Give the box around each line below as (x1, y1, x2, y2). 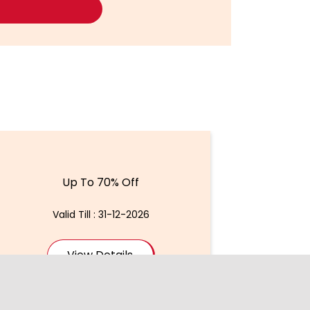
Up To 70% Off (62, 174, 140, 190)
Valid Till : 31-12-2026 (52, 207, 149, 221)
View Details (67, 246, 134, 263)
